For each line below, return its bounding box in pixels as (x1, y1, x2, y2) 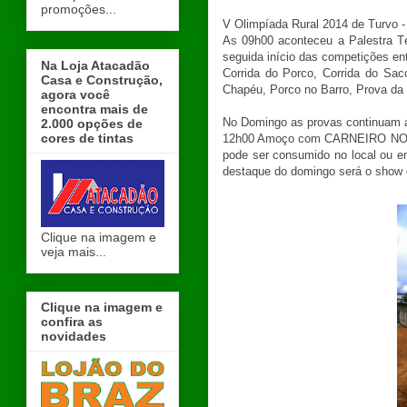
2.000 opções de (41, 115, 143, 131)
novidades (41, 328, 106, 343)
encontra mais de (41, 101, 148, 116)
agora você (41, 86, 110, 102)
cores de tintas (41, 130, 134, 145)
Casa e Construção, (41, 72, 163, 87)
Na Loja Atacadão (41, 57, 150, 73)
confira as (41, 313, 103, 329)
